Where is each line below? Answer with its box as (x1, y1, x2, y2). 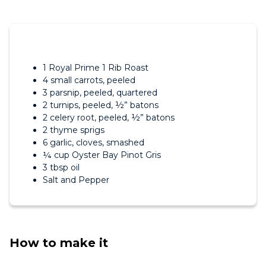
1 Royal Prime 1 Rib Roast (43, 62, 148, 73)
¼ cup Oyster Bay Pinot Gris (43, 150, 161, 160)
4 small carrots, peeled (43, 75, 135, 85)
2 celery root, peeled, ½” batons (43, 112, 175, 123)
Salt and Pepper (43, 175, 109, 185)
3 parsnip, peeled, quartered (43, 87, 157, 98)
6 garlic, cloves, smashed (43, 137, 144, 148)
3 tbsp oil (43, 162, 80, 173)
